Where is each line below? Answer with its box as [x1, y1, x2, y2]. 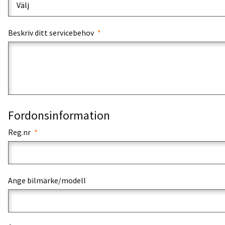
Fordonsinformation [8, 107, 110, 123]
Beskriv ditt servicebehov [8, 28, 95, 38]
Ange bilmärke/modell [8, 175, 86, 185]
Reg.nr [8, 127, 32, 137]
